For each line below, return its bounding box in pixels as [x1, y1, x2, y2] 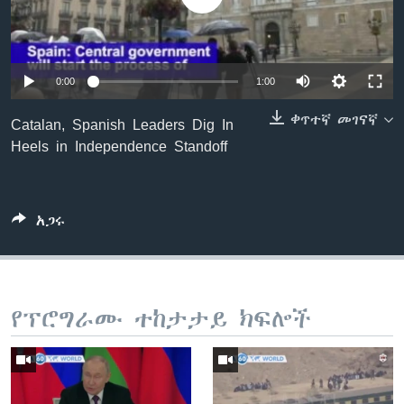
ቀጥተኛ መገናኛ [290, 112, 378, 129]
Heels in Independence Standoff [11, 137, 227, 156]
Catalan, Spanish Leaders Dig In [11, 115, 234, 134]
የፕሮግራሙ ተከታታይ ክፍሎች [11, 306, 311, 334]
